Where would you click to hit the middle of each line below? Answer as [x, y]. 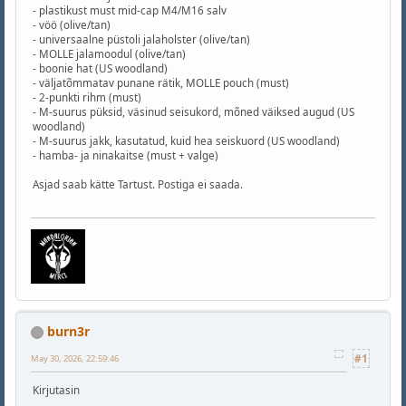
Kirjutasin [56, 391]
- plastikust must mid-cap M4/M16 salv [130, 10]
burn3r [68, 331]
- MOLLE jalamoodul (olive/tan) [109, 53]
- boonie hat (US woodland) [100, 68]
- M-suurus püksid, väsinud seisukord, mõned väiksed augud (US [193, 111]
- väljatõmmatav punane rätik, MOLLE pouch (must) [161, 82]
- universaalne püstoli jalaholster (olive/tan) [141, 39]
